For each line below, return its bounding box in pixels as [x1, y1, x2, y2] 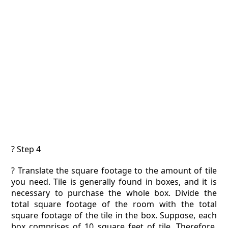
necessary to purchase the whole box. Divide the [11, 187, 217, 198]
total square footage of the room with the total [11, 198, 217, 210]
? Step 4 [11, 144, 41, 155]
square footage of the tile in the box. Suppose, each [11, 210, 217, 221]
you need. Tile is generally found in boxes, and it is [11, 176, 217, 187]
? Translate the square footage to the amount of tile [11, 165, 217, 176]
